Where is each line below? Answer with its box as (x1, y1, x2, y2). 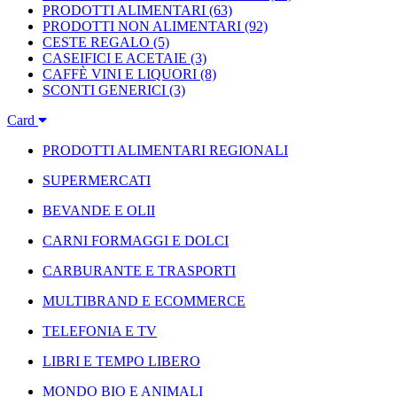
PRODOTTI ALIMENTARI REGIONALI (43, 143, 288, 158)
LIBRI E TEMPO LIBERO (43, 354, 200, 369)
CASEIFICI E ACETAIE (43, 51, 187, 66)
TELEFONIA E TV (43, 323, 157, 339)
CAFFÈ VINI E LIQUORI (43, 66, 197, 82)
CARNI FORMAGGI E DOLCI (43, 233, 229, 248)
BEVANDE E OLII (43, 203, 155, 218)
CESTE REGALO (43, 35, 150, 50)
